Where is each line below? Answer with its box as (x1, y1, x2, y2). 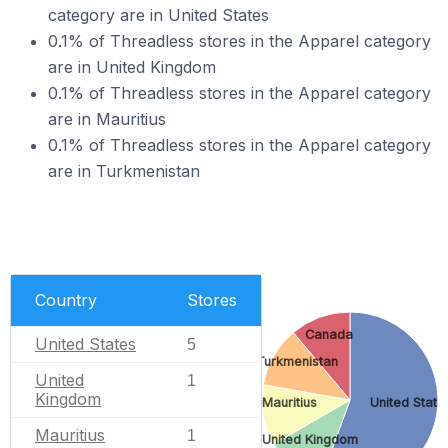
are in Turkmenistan (48, 161, 200, 181)
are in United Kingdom (48, 57, 216, 77)
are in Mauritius (48, 109, 166, 129)
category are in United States (48, 5, 269, 25)
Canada (304, 326, 353, 342)
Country (35, 289, 97, 310)
